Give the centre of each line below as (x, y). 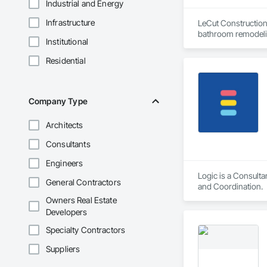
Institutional (67, 42)
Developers (67, 212)
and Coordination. (230, 187)
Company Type (58, 101)
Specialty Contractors (86, 230)
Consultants (68, 144)
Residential (66, 61)
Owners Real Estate (81, 200)
